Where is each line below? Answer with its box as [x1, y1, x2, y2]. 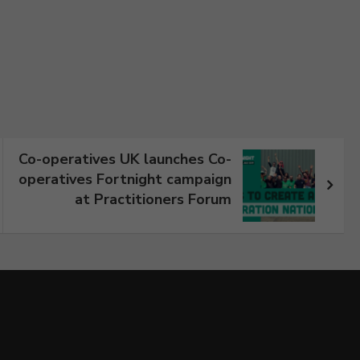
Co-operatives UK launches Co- [18, 149, 232, 169]
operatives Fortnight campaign [18, 169, 232, 189]
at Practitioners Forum [75, 189, 232, 209]
